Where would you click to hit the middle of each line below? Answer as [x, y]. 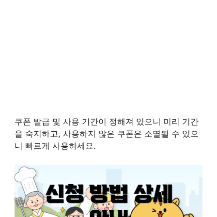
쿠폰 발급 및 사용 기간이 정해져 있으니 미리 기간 [107, 122]
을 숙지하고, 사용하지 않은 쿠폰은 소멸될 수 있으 [107, 134]
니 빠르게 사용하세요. [55, 146]
